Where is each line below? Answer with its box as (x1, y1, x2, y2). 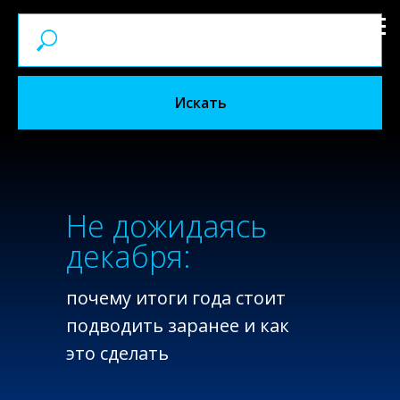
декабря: (66, 236, 191, 277)
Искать (173, 92, 227, 112)
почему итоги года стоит (66, 286, 286, 310)
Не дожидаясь (66, 205, 267, 246)
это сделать (66, 341, 169, 365)
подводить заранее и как (66, 313, 289, 337)
